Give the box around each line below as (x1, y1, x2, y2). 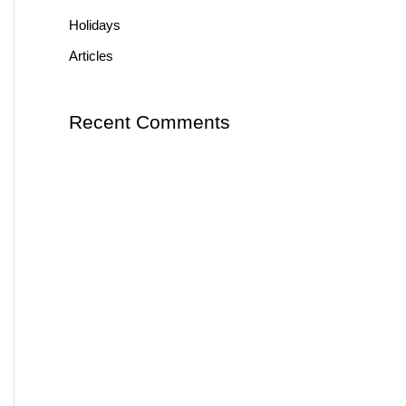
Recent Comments (69, 111, 230, 132)
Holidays (69, 17, 121, 34)
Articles (69, 48, 113, 63)
